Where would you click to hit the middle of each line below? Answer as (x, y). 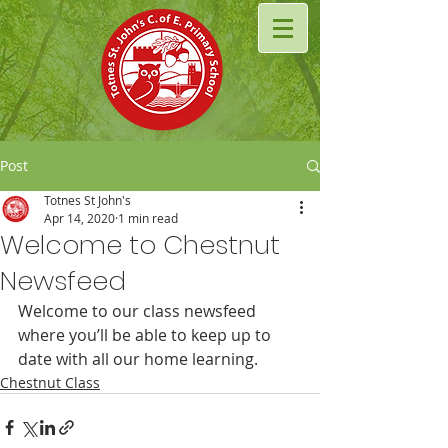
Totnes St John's (87, 200)
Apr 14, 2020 (79, 218)
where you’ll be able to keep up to (146, 335)
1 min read (148, 218)
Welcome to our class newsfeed (139, 311)
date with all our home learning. (138, 359)
